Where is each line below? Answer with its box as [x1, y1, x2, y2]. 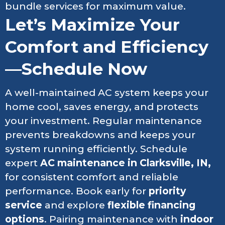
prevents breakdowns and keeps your [5, 129, 195, 141]
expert [5, 157, 40, 169]
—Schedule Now [5, 58, 147, 79]
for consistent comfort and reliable [5, 171, 178, 183]
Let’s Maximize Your [5, 14, 180, 35]
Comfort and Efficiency [5, 36, 208, 57]
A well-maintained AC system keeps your [5, 86, 208, 98]
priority [149, 185, 186, 197]
